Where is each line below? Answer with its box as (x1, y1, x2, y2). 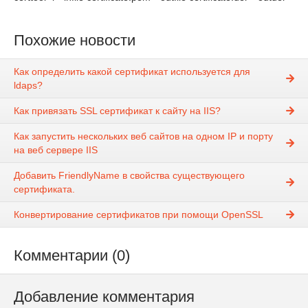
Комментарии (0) (14, 247, 130, 265)
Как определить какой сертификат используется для (14, 66, 250, 78)
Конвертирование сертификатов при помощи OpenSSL (14, 209, 263, 221)
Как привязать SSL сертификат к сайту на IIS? (14, 105, 221, 117)
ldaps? (14, 80, 43, 91)
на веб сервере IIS (14, 144, 98, 156)
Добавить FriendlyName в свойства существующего (14, 170, 245, 181)
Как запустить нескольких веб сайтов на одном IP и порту (14, 131, 273, 142)
